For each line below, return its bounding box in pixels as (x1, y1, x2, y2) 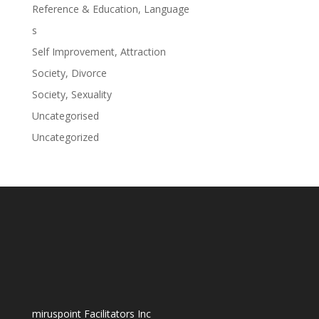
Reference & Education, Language (31, 2, 189, 16)
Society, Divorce (31, 66, 107, 80)
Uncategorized (31, 130, 99, 144)
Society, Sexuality (31, 88, 112, 101)
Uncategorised (31, 109, 99, 122)
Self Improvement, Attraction (31, 45, 166, 58)
